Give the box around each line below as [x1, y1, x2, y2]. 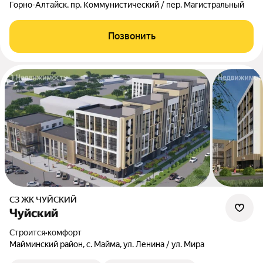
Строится [15, 228, 45, 237]
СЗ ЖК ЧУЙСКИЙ [15, 195, 77, 204]
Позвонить [107, 31, 156, 42]
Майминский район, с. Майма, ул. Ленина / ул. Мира [9, 240, 204, 249]
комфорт [48, 228, 82, 237]
